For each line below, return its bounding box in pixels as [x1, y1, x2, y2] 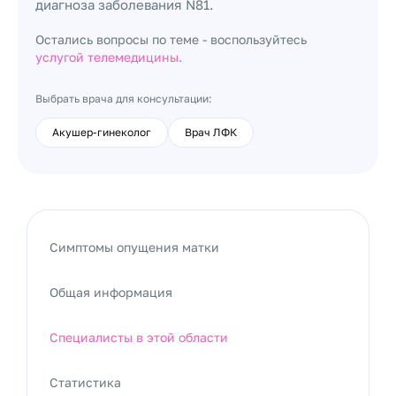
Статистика [49, 375, 121, 390]
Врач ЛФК [185, 126, 237, 139]
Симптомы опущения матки [49, 240, 219, 255]
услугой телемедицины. [35, 49, 182, 65]
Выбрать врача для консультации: [35, 92, 212, 105]
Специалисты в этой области [49, 330, 228, 345]
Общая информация [49, 285, 172, 300]
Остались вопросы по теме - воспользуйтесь [35, 32, 307, 47]
